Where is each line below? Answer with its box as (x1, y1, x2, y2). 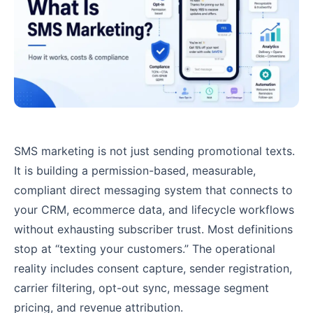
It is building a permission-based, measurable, (14, 163, 256, 178)
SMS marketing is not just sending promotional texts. (14, 144, 295, 159)
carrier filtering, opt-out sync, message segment (14, 281, 269, 296)
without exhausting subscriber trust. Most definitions (14, 222, 293, 237)
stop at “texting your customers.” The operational (14, 242, 275, 256)
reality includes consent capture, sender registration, (14, 261, 292, 276)
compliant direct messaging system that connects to (14, 183, 293, 198)
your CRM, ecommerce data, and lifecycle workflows (14, 203, 294, 217)
